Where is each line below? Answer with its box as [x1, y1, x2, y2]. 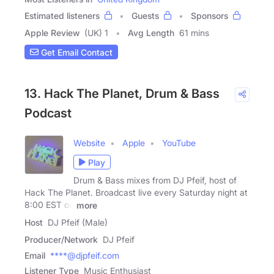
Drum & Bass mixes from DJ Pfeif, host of [73, 175, 237, 186]
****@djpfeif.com [50, 250, 119, 261]
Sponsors [191, 10, 228, 21]
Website [73, 138, 105, 149]
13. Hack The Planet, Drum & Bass [24, 86, 220, 102]
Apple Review [24, 28, 80, 39]
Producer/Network [24, 234, 98, 245]
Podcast [24, 106, 72, 121]
